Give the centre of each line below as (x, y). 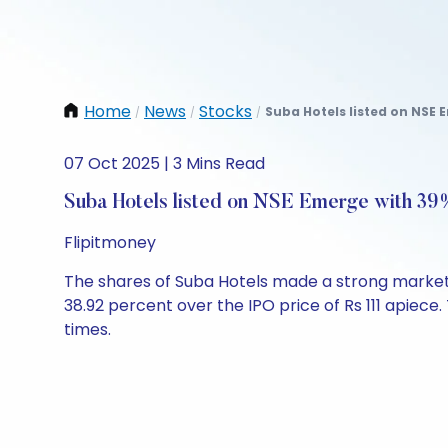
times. (87, 329)
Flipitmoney (110, 242)
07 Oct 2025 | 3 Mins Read (164, 163)
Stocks (225, 111)
